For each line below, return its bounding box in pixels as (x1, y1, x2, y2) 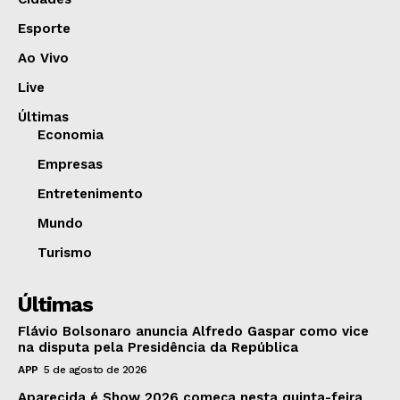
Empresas (37, 156, 103, 173)
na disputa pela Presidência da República (18, 339, 298, 356)
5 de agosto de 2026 (44, 363, 147, 377)
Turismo (37, 245, 92, 262)
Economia (37, 127, 104, 144)
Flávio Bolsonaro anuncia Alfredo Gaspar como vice (18, 323, 369, 340)
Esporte (18, 21, 71, 37)
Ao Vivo (18, 50, 69, 67)
